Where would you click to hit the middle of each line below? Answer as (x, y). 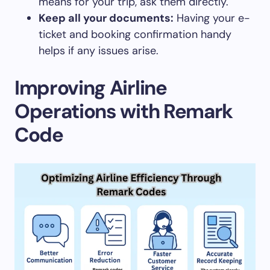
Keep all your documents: (106, 18)
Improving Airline (91, 88)
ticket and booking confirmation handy (135, 35)
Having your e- (212, 18)
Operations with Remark (124, 111)
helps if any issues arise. (99, 51)
